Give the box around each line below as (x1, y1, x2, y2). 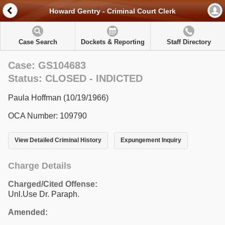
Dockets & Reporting (80, 38, 145, 46)
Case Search (18, 38, 57, 46)
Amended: (8, 207, 48, 216)
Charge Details (8, 160, 71, 171)
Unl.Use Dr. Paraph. (8, 189, 79, 198)
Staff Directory (166, 38, 211, 46)
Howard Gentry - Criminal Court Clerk (49, 7, 176, 16)
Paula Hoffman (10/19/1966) (8, 93, 108, 102)
